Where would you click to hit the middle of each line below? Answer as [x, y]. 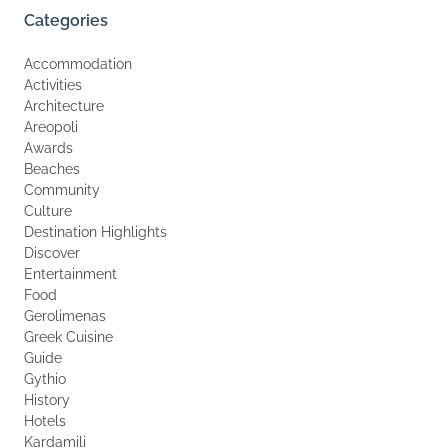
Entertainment [70, 274]
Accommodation [78, 64]
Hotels [45, 421]
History [47, 400]
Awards [48, 148]
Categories [66, 20]
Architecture [64, 106]
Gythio [45, 379]
